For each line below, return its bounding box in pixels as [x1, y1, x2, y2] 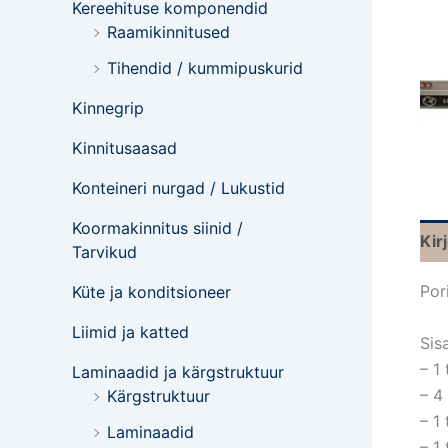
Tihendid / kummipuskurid [107, 58, 303, 78]
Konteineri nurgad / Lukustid [72, 178, 285, 198]
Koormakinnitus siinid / [72, 218, 243, 238]
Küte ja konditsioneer [72, 282, 231, 302]
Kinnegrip [72, 98, 144, 118]
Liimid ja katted [72, 322, 189, 342]
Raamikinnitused [107, 22, 230, 42]
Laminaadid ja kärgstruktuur [72, 362, 284, 382]
